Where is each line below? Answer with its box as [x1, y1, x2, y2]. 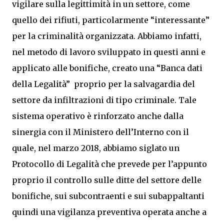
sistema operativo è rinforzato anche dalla [12, 111, 183, 121]
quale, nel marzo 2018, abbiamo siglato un [12, 143, 179, 153]
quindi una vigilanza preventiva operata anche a [12, 207, 206, 217]
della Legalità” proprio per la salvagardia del [12, 79, 195, 89]
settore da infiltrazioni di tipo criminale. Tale [12, 95, 196, 105]
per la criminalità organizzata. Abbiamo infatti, [12, 31, 201, 41]
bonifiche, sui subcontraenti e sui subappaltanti [12, 191, 204, 201]
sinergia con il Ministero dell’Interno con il [12, 127, 189, 137]
